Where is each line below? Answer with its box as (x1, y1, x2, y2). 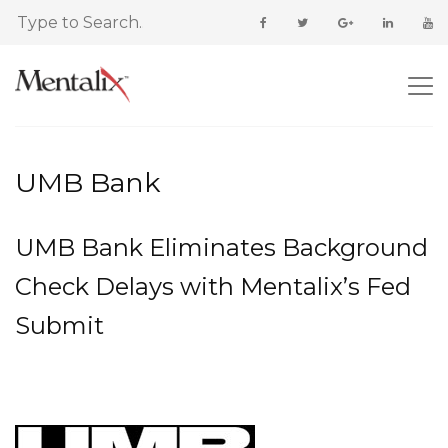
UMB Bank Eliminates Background (15, 233, 428, 262)
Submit (15, 311, 104, 340)
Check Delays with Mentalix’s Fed (15, 272, 411, 301)
